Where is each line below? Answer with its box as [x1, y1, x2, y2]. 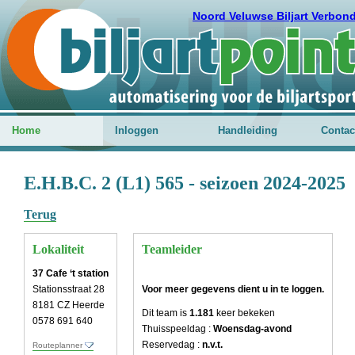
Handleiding [218, 124, 277, 136]
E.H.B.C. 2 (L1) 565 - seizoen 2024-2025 [24, 173, 345, 193]
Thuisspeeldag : [142, 323, 213, 334]
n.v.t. [202, 339, 223, 350]
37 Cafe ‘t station [32, 268, 109, 279]
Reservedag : [142, 339, 202, 350]
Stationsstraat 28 [32, 284, 105, 295]
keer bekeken [214, 307, 275, 319]
